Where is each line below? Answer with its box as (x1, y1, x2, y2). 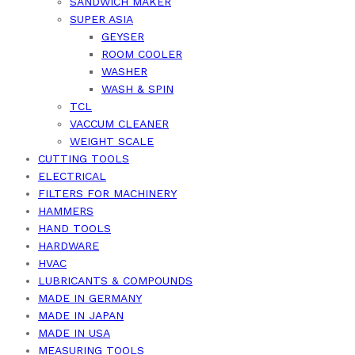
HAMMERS (38, 204, 94, 218)
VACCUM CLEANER (70, 117, 169, 131)
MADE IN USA (38, 326, 110, 340)
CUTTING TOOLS (38, 152, 129, 166)
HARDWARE (38, 239, 99, 253)
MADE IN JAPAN (38, 309, 124, 323)
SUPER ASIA (70, 13, 133, 26)
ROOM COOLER (101, 48, 182, 61)
